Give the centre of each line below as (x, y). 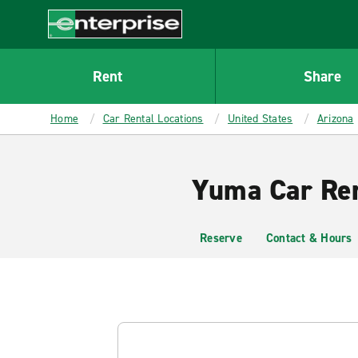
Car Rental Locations (153, 119)
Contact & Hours (309, 238)
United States (261, 119)
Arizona (335, 119)
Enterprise (77, 46)
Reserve (221, 238)
